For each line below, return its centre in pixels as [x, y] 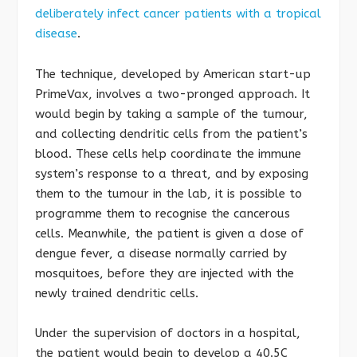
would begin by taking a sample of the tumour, [171, 114]
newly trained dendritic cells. [117, 293]
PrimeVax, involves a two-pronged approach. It [173, 94]
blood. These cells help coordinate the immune [168, 153]
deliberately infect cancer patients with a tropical [178, 13]
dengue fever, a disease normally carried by [161, 253]
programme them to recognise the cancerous [163, 213]
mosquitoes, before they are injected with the [165, 273]
